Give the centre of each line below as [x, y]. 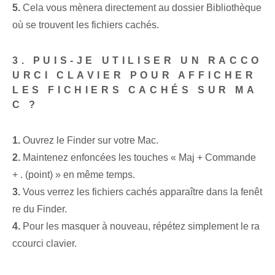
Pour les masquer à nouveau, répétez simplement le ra [140, 227]
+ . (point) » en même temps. [74, 175]
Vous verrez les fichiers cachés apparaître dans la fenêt [141, 192]
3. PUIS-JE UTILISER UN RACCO [137, 61]
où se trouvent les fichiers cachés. [86, 25]
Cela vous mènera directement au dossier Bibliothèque [141, 8]
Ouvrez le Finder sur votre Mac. [89, 141]
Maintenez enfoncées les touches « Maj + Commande [138, 158]
